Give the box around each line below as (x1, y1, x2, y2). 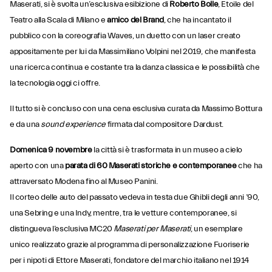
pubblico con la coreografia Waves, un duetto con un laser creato (10, 31, 240, 41)
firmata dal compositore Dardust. (106, 120, 223, 129)
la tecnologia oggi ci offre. (10, 78, 100, 88)
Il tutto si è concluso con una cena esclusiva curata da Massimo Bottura (10, 104, 262, 114)
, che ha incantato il (164, 15, 231, 25)
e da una (10, 120, 41, 129)
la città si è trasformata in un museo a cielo (92, 145, 243, 155)
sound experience (41, 120, 106, 129)
